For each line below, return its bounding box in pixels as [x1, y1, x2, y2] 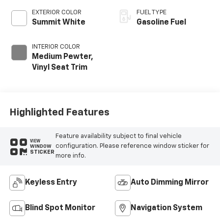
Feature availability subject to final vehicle [55, 133, 182, 140]
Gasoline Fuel [137, 18, 186, 27]
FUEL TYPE [137, 9, 166, 16]
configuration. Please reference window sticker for [55, 143, 209, 150]
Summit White [31, 18, 85, 27]
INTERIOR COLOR [31, 43, 80, 50]
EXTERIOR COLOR [31, 9, 82, 16]
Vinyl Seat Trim [31, 63, 87, 72]
